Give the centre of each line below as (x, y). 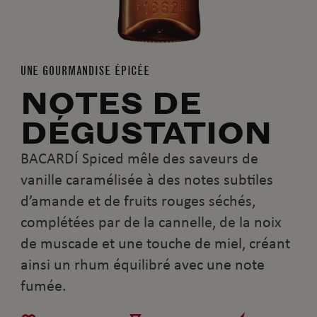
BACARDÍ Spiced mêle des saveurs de (139, 159)
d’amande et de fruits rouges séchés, (138, 201)
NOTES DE (111, 104)
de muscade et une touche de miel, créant (155, 244)
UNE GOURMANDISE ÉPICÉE (85, 71)
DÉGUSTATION (146, 133)
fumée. (43, 286)
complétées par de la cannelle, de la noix (151, 223)
